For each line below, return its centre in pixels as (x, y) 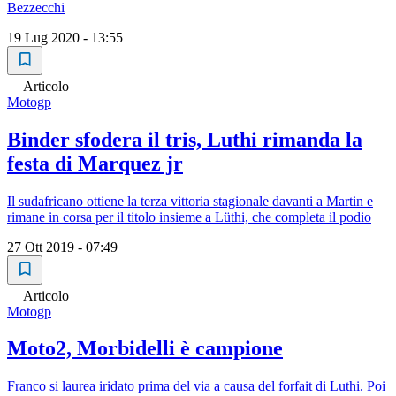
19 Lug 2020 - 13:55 (65, 37)
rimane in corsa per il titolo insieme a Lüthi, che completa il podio (189, 217)
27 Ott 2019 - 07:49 (62, 247)
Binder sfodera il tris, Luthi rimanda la (185, 139)
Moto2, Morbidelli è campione (145, 349)
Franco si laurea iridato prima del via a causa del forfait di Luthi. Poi (196, 386)
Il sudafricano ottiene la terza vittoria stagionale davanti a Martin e (190, 201)
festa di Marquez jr (95, 163)
